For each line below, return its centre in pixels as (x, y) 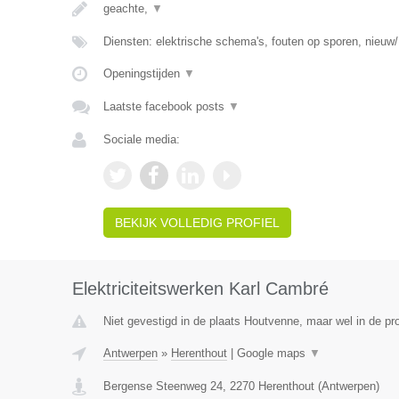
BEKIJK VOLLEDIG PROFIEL (197, 223)
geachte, (127, 8)
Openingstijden (143, 73)
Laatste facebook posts (165, 106)
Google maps (273, 353)
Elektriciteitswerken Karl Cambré (200, 289)
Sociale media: (141, 139)
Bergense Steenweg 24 (163, 386)
